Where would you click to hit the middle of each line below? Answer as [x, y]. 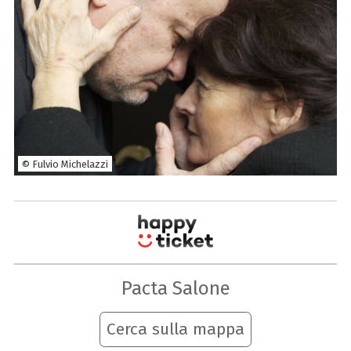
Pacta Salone [175, 288]
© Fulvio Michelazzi [65, 164]
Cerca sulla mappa [175, 329]
